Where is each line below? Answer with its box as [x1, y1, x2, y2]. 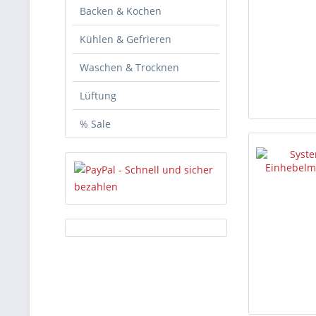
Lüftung [80, 89, 116, 102]
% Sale [80, 117, 111, 130]
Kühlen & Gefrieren [80, 32, 171, 46]
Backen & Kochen [80, 4, 162, 18]
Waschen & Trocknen [80, 61, 179, 74]
